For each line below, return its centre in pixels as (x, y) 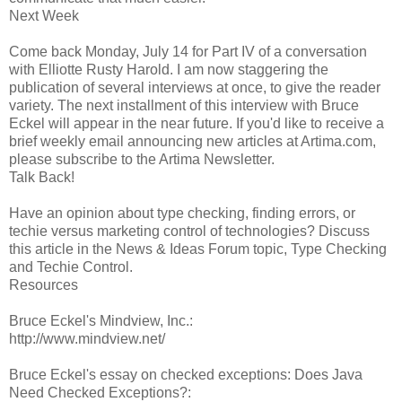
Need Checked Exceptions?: (100, 392)
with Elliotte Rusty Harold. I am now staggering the (169, 69)
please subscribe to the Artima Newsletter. (142, 159)
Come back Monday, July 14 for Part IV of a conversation (188, 51)
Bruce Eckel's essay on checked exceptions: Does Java (186, 374)
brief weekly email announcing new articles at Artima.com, (192, 141)
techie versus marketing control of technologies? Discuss (189, 231)
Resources (44, 284)
